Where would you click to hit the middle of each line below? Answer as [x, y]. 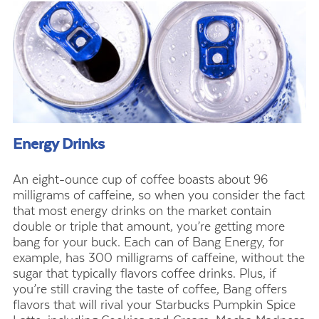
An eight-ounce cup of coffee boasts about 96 [140, 179]
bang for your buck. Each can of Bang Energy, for [148, 242]
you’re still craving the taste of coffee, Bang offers [150, 289]
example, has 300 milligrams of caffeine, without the [159, 257]
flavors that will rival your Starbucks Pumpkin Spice [154, 304]
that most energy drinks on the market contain [142, 210]
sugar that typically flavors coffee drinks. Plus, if [145, 273]
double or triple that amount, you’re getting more [149, 226]
